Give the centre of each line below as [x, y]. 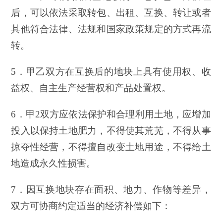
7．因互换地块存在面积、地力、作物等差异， [111, 189]
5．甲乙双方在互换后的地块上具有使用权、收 [111, 71]
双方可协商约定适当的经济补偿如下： [91, 206]
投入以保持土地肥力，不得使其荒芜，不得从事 [111, 130]
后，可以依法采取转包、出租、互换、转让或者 [111, 12]
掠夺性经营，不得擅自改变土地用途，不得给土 [111, 147]
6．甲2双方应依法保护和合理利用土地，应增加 [111, 114]
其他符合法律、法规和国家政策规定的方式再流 [111, 29]
